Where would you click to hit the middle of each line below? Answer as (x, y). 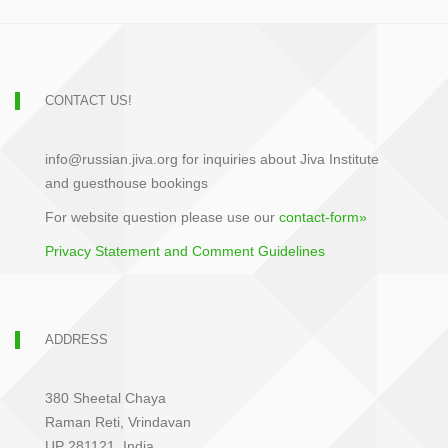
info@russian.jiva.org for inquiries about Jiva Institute (212, 159)
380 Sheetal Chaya (105, 398)
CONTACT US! (88, 100)
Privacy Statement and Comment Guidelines (185, 251)
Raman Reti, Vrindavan (118, 422)
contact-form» (323, 217)
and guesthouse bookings (126, 183)
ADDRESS (76, 339)
